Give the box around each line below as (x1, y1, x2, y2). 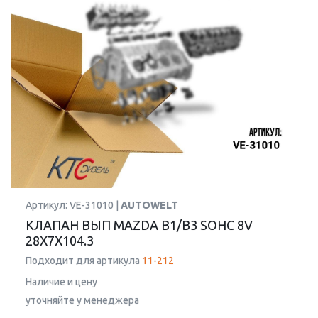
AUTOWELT (121, 199, 178, 211)
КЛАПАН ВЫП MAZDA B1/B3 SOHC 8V (26, 218, 253, 232)
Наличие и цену (26, 276, 97, 287)
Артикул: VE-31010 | (26, 199, 121, 211)
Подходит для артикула (26, 255, 142, 266)
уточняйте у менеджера (26, 295, 139, 306)
